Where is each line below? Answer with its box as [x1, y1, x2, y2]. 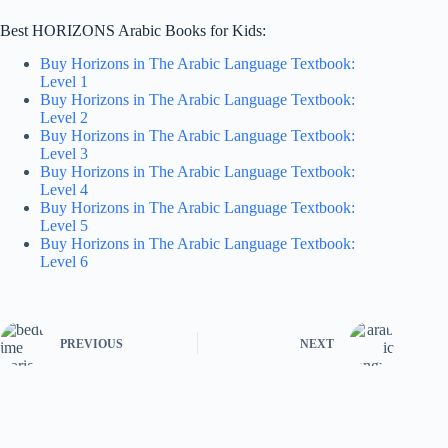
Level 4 [40, 180, 88, 198]
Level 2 [40, 108, 88, 126]
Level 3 [40, 144, 88, 162]
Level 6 [40, 252, 88, 270]
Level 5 [40, 216, 88, 234]
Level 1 [40, 72, 88, 90]
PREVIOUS [60, 337, 123, 352]
